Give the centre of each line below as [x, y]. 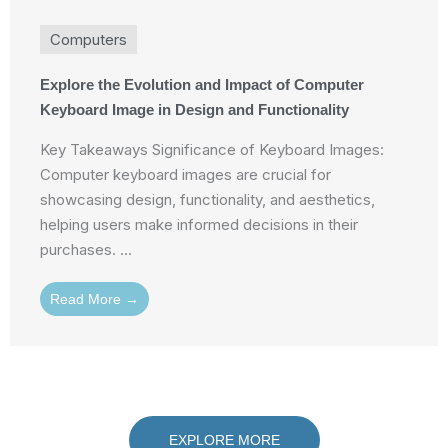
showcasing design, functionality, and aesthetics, [207, 200]
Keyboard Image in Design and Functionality [194, 110]
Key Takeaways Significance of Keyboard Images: [212, 150]
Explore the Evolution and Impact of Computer [202, 85]
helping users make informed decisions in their [199, 225]
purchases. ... [86, 250]
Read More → [94, 299]
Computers [88, 40]
